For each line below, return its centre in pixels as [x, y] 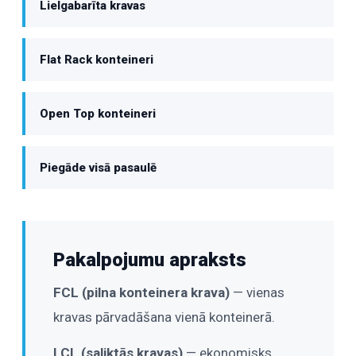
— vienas [257, 293]
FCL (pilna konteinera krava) [141, 293]
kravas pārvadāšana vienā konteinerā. [164, 317]
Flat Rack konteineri [97, 60]
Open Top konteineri [98, 114]
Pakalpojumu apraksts [150, 260]
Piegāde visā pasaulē [98, 168]
